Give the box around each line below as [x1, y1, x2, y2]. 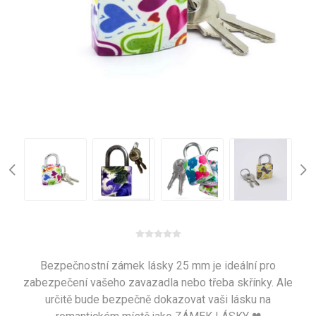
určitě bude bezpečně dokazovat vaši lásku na [45, 293, 271, 306]
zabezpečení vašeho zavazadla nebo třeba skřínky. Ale [23, 276, 293, 289]
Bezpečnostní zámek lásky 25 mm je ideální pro [40, 259, 276, 272]
